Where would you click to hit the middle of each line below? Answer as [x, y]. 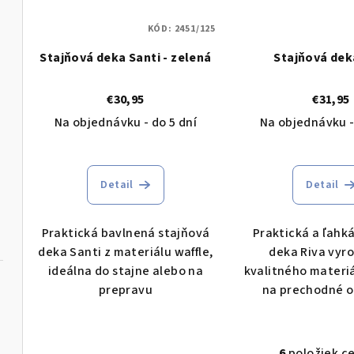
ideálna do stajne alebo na [126, 271]
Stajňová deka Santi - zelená [126, 58]
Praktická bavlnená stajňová [126, 233]
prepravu [126, 290]
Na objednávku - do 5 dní [126, 123]
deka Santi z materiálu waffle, [126, 252]
